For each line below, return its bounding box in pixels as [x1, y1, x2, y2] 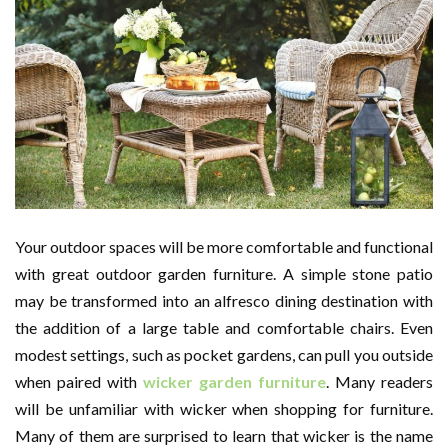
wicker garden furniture [143, 372, 326, 392]
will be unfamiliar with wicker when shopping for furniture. [15, 399, 433, 419]
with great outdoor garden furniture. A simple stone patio [15, 264, 433, 284]
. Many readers [326, 372, 433, 392]
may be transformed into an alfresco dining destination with [15, 291, 433, 311]
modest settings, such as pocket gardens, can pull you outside [15, 345, 433, 365]
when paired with [15, 372, 143, 392]
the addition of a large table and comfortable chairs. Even [15, 318, 433, 338]
